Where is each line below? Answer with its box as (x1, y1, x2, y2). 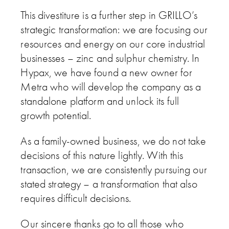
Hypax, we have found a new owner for (20, 66, 192, 79)
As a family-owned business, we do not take (20, 134, 207, 148)
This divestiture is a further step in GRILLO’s (20, 9, 197, 22)
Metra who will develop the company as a (20, 80, 201, 94)
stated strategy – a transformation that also (20, 177, 197, 191)
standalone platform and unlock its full (20, 95, 179, 108)
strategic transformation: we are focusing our (20, 23, 208, 36)
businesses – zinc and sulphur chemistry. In (20, 52, 200, 65)
